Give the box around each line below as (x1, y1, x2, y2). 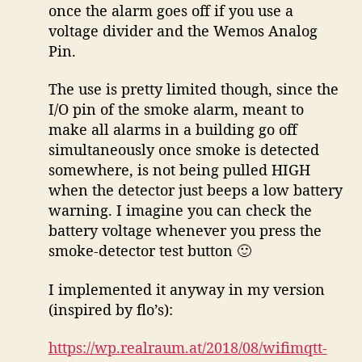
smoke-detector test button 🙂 (48, 241, 251, 261)
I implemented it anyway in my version (48, 279, 325, 299)
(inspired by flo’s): (48, 299, 173, 319)
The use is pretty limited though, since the (48, 79, 339, 99)
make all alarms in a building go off (48, 120, 297, 140)
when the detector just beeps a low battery (48, 180, 343, 200)
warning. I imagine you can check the (48, 200, 312, 221)
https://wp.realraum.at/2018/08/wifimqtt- (48, 338, 327, 358)
